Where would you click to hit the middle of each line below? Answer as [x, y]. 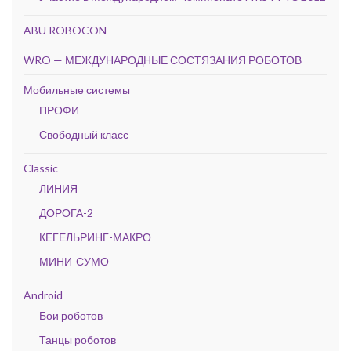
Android [43, 295]
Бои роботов [71, 315]
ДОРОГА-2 [66, 213]
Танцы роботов [78, 340]
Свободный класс [84, 134]
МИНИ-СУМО [74, 261]
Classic [41, 168]
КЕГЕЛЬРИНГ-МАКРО [95, 237]
